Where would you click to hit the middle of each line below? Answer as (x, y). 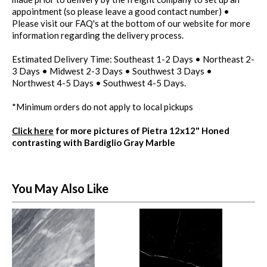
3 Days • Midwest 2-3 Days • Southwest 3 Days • (112, 71)
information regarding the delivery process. (98, 35)
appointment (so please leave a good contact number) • (121, 11)
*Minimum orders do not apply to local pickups (103, 106)
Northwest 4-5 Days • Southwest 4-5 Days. (99, 83)
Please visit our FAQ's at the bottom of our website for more (131, 23)
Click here (33, 130)
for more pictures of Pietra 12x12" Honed (142, 130)
